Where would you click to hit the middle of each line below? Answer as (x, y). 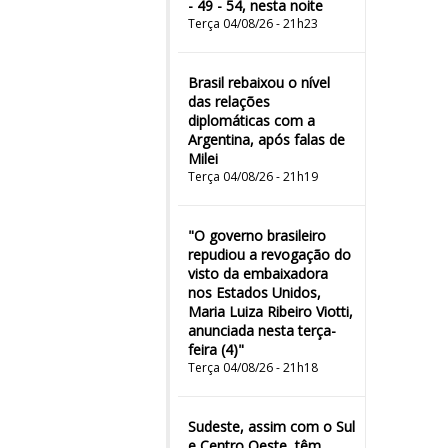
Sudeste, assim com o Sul (271, 426)
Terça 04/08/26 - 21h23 (253, 23)
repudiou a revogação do (269, 254)
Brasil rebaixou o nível (259, 82)
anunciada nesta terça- (262, 330)
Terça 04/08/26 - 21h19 (253, 176)
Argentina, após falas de (266, 139)
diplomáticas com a (251, 120)
